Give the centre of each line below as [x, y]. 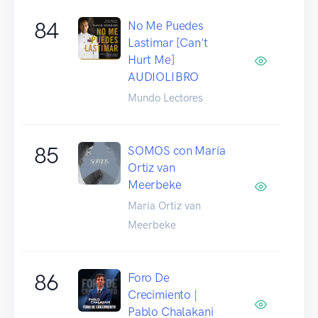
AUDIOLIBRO [164, 76]
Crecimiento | [163, 294]
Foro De [149, 277]
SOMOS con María [177, 150]
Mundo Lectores [165, 98]
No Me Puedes [166, 25]
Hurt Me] [151, 59]
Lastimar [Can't [168, 42]
